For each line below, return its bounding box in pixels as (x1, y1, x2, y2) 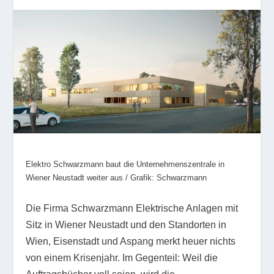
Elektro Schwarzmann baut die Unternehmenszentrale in (26, 159, 225, 169)
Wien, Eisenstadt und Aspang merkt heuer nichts (26, 236, 236, 247)
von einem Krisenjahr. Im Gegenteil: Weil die (26, 253, 218, 264)
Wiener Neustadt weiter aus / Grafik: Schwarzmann (26, 172, 207, 182)
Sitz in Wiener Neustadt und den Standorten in (26, 220, 227, 231)
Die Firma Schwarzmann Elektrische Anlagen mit (26, 203, 239, 214)
